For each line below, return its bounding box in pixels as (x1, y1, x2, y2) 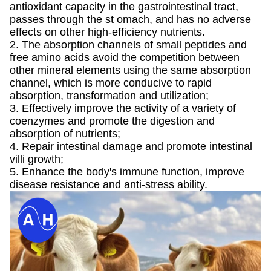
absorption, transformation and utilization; (10, 90, 209, 102)
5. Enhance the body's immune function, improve (10, 166, 244, 178)
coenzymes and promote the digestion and (10, 115, 215, 127)
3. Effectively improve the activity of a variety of (10, 102, 236, 114)
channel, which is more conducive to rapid (10, 77, 212, 89)
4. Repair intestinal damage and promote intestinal (10, 140, 252, 152)
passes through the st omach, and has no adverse (10, 13, 251, 25)
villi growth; (10, 153, 64, 165)
